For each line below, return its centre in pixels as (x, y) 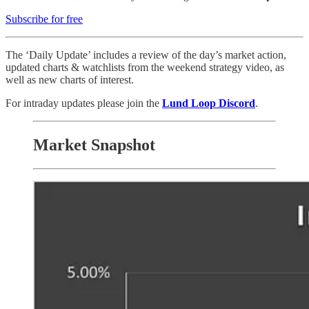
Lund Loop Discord (209, 103)
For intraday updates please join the (84, 103)
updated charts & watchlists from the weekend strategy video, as (145, 67)
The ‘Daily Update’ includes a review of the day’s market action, (146, 54)
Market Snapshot (94, 144)
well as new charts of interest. (70, 79)
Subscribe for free (44, 19)
